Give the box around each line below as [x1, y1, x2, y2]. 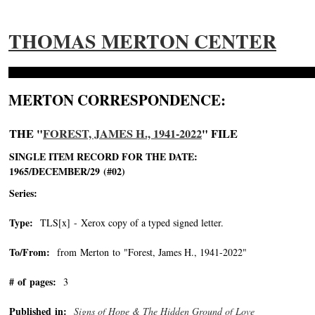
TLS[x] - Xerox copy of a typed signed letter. [33, 216, 224, 229]
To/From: [9, 245, 50, 259]
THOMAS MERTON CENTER [8, 27, 276, 56]
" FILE [202, 125, 238, 142]
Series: [9, 186, 37, 200]
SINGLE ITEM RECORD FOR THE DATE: [9, 149, 198, 164]
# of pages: [9, 274, 56, 289]
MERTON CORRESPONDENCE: [8, 89, 226, 110]
